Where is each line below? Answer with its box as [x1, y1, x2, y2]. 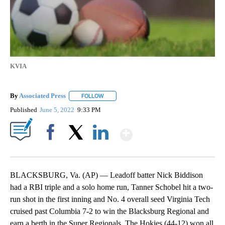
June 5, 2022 [40, 106, 76, 114]
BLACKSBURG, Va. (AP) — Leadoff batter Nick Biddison [10, 171, 203, 180]
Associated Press [19, 91, 66, 99]
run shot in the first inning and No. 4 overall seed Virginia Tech [10, 195, 210, 204]
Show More [132, 121, 211, 140]
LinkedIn [89, 146, 113, 154]
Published [10, 106, 37, 114]
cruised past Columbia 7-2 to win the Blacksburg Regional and [10, 207, 209, 216]
